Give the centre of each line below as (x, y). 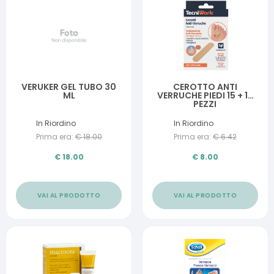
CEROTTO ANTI (205, 87)
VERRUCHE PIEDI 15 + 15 (205, 95)
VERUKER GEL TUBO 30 (69, 87)
